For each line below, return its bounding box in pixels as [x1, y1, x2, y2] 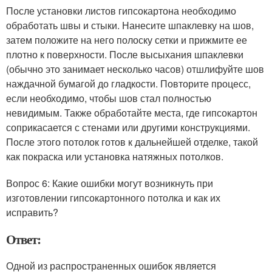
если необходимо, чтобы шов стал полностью [6, 91, 211, 105]
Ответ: [6, 230, 41, 248]
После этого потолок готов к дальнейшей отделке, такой [6, 135, 258, 149]
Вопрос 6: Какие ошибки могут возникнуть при [6, 176, 213, 190]
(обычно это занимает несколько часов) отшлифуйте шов [6, 62, 264, 76]
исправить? [6, 205, 58, 219]
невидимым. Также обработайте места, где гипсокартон [6, 106, 257, 120]
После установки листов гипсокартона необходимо [6, 4, 236, 18]
